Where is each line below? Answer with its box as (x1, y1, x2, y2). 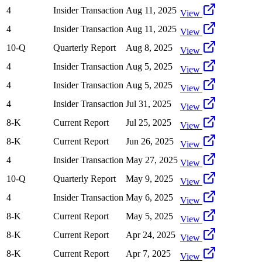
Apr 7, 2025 (126, 248, 171, 258)
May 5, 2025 (126, 211, 173, 221)
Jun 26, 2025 (126, 136, 174, 146)
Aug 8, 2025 (126, 42, 173, 53)
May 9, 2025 (126, 173, 173, 184)
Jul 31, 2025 (126, 98, 171, 109)
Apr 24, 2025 (126, 229, 175, 240)
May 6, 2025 (126, 192, 173, 202)
